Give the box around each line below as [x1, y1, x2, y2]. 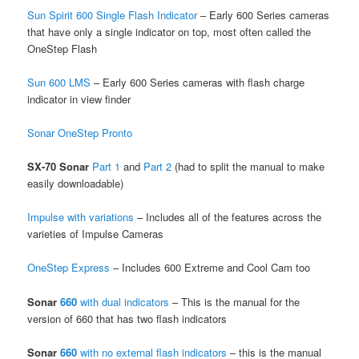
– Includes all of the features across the [134, 209, 322, 225]
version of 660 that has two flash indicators [27, 310, 228, 326]
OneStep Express [27, 260, 111, 276]
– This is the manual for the [169, 293, 301, 309]
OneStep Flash [27, 40, 98, 56]
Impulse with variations [27, 209, 135, 225]
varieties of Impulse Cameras [27, 226, 164, 242]
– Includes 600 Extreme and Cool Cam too [110, 260, 311, 276]
